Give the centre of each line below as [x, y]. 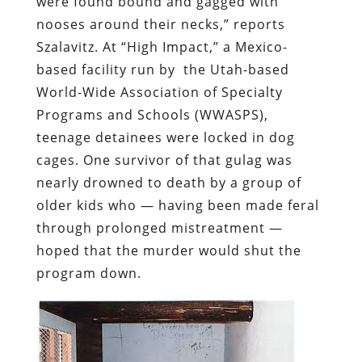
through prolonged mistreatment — [159, 227]
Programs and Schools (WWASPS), [152, 114]
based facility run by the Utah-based [162, 69]
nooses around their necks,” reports [160, 24]
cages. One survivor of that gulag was [164, 160]
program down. [90, 273]
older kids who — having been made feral [177, 205]
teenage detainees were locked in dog [165, 137]
